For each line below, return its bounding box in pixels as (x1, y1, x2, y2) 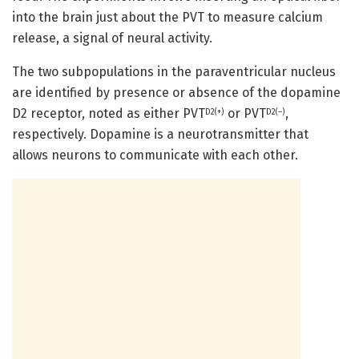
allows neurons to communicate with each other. (12, 147, 298, 163)
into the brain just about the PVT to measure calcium (12, 9, 323, 25)
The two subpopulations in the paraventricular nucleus (12, 63, 336, 79)
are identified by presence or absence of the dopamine (12, 84, 341, 100)
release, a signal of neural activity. (12, 30, 212, 46)
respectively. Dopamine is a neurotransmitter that (12, 126, 309, 142)
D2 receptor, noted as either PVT (12, 105, 205, 121)
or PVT (224, 105, 266, 121)
